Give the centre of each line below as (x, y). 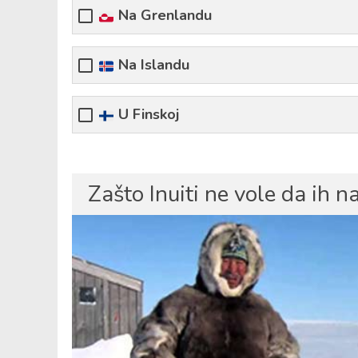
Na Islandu (152, 65)
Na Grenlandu (163, 16)
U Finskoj (147, 115)
